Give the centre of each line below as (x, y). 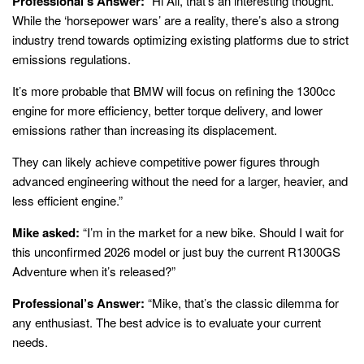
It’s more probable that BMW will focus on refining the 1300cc (174, 90)
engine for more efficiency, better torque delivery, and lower (167, 110)
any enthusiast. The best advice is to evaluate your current (167, 322)
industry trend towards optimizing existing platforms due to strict (180, 39)
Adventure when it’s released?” (94, 271)
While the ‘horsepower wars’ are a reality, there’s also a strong (175, 19)
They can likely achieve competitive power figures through (166, 161)
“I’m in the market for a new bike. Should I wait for (212, 232)
